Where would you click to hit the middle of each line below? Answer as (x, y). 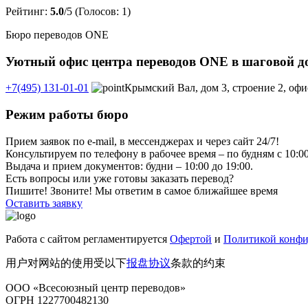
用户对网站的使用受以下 (66, 263)
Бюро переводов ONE (57, 34)
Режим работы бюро (67, 115)
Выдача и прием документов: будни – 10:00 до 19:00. (129, 166)
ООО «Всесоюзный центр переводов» (96, 287)
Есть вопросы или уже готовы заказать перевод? (120, 178)
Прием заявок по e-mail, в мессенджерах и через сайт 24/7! (142, 141)
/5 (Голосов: (93, 11)
